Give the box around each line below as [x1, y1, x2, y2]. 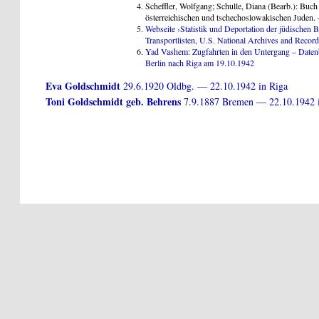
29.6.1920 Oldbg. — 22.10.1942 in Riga [120, 79, 288, 93]
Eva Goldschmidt [46, 78, 120, 94]
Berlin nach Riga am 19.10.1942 [145, 57, 254, 69]
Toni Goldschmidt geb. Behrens [46, 94, 181, 110]
